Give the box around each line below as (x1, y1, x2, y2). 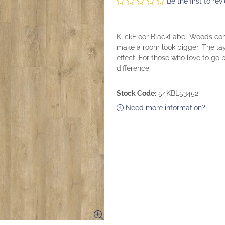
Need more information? (124, 104, 205, 112)
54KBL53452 (158, 89, 198, 97)
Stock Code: (117, 89, 156, 97)
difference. (117, 64, 151, 72)
